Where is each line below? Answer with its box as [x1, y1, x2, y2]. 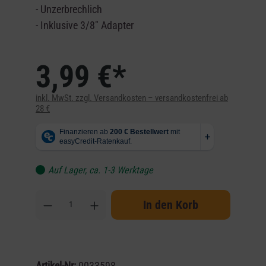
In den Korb [143, 197, 198, 212]
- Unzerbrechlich [36, 2, 102, 15]
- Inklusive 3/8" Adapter [36, 18, 134, 31]
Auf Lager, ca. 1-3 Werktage [48, 164, 153, 176]
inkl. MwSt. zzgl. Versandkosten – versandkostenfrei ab [36, 92, 228, 103]
